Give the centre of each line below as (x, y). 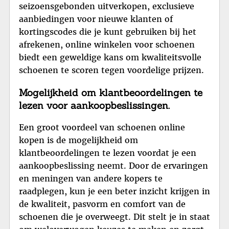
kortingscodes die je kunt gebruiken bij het (108, 31)
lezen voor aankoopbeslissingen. (94, 105)
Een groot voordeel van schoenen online (102, 128)
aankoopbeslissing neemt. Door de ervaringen (113, 166)
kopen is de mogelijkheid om (78, 140)
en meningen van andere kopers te (91, 179)
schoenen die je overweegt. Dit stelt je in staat (114, 217)
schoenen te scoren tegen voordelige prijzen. (111, 70)
